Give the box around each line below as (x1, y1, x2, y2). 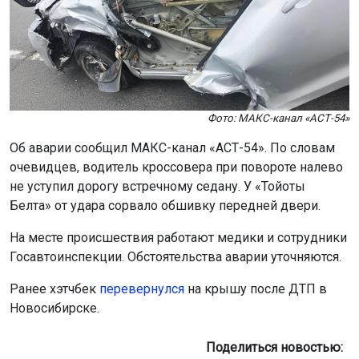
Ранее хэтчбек (10, 280, 99, 296)
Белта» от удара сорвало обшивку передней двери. (10, 197, 321, 213)
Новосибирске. (10, 300, 99, 316)
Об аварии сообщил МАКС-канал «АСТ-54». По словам (10, 139, 335, 155)
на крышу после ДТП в (184, 280, 327, 296)
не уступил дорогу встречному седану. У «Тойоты (10, 178, 305, 194)
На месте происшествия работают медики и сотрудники (10, 229, 347, 245)
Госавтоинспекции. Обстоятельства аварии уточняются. (10, 248, 341, 264)
